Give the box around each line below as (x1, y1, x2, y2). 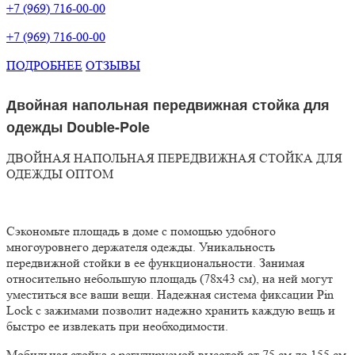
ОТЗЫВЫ (86, 57, 140, 73)
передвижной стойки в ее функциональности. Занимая (6, 254, 304, 270)
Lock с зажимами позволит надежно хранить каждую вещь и (6, 302, 335, 318)
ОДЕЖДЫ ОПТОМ (6, 166, 113, 181)
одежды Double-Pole (6, 116, 150, 137)
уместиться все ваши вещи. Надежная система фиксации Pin (6, 286, 334, 302)
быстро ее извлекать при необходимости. (6, 318, 228, 334)
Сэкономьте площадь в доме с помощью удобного (6, 223, 276, 239)
